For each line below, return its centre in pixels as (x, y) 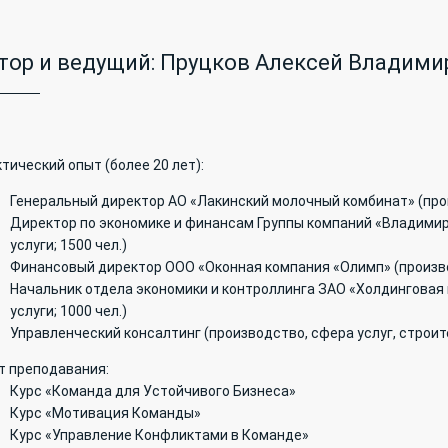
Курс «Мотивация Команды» (106, 413)
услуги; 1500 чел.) (69, 245)
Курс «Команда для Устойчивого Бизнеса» (153, 391)
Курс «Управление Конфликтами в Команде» (160, 435)
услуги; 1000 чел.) (69, 311)
